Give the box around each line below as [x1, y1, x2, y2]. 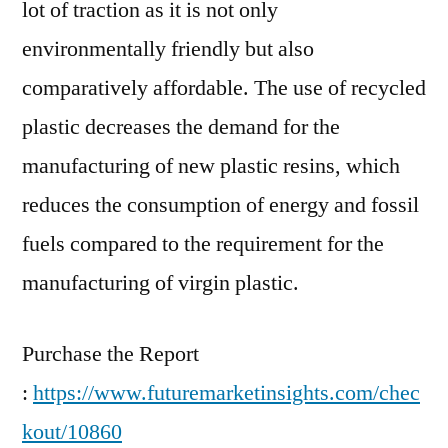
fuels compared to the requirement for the [22, 230, 384, 258]
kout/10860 [22, 418, 122, 446]
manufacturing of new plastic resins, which [22, 152, 400, 180]
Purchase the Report [22, 340, 199, 368]
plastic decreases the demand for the [22, 113, 340, 141]
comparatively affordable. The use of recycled [22, 74, 426, 102]
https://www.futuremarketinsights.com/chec [33, 379, 420, 407]
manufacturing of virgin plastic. [22, 269, 299, 297]
